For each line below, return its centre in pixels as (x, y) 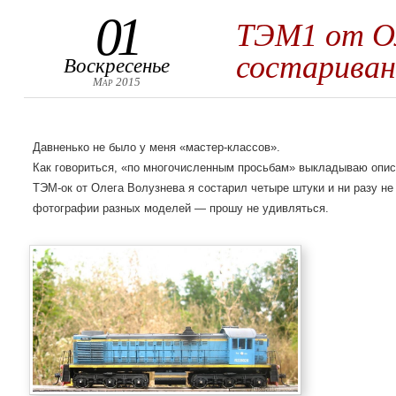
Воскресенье (116, 65)
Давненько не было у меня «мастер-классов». (156, 147)
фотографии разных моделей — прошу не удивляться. (180, 208)
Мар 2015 (116, 82)
